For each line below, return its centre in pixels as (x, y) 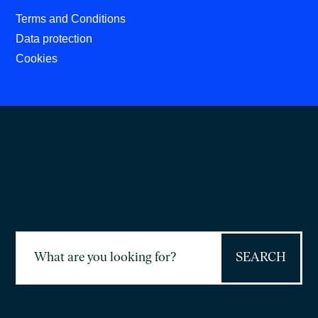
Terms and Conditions (71, 19)
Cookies (37, 59)
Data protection (54, 39)
